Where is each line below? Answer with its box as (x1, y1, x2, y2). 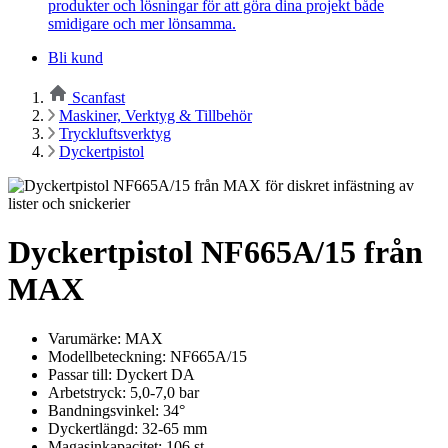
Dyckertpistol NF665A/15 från (8, 234, 423, 271)
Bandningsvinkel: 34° (48, 401, 185, 419)
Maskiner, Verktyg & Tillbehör (59, 106, 252, 124)
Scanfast (72, 88, 125, 106)
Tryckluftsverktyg (59, 124, 171, 142)
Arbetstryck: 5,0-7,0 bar (48, 383, 199, 401)
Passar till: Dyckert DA (48, 365, 195, 383)
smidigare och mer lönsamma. (48, 14, 236, 32)
